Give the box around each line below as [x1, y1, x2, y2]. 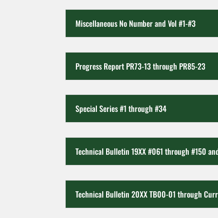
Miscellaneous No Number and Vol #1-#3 [75, 18, 196, 30]
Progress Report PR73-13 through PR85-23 [75, 60, 206, 72]
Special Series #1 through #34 [75, 103, 167, 115]
